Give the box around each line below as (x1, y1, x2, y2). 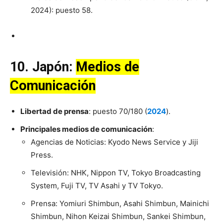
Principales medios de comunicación (20, 124, 152, 134)
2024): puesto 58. (31, 5, 93, 15)
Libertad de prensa (20, 107, 89, 116)
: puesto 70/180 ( (89, 107, 147, 116)
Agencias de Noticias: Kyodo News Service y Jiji (31, 137, 198, 147)
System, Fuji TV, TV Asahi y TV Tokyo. (31, 181, 165, 191)
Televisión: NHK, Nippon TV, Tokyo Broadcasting (31, 168, 201, 178)
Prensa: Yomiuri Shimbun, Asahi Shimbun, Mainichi (31, 199, 209, 209)
